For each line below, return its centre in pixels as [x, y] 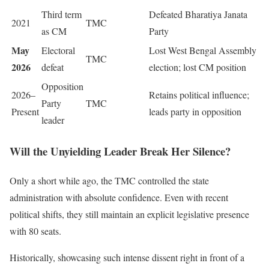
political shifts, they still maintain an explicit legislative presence [129, 214]
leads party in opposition [195, 112]
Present [25, 112]
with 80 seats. [35, 231]
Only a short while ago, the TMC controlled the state [109, 180]
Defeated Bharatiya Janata [198, 14]
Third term [62, 14]
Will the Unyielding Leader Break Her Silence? [120, 151]
